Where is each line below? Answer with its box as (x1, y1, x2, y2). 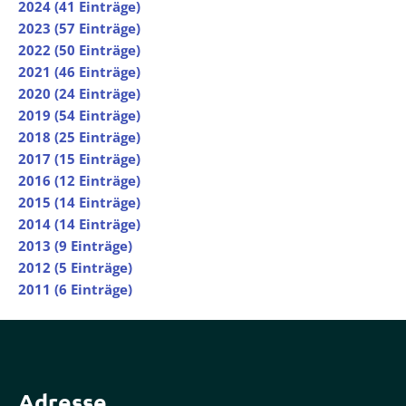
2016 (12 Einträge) (18, 170, 140, 189)
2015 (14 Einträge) (18, 192, 140, 211)
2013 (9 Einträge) (18, 236, 132, 255)
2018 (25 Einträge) (18, 127, 140, 146)
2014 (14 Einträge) (18, 214, 140, 233)
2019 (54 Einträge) (18, 105, 140, 124)
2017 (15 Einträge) (18, 149, 140, 168)
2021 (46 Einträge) (18, 62, 140, 81)
